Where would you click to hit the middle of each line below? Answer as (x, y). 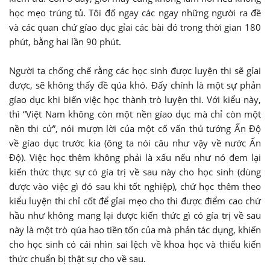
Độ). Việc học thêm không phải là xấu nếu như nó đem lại (135, 158)
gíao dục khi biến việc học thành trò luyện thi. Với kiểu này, (135, 100)
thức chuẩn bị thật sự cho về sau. (77, 259)
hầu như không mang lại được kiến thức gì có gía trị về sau (135, 215)
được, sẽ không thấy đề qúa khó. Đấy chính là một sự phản (135, 85)
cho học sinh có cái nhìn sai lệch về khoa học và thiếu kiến (135, 244)
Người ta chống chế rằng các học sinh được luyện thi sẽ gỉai (135, 71)
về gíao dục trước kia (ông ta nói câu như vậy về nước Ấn (135, 143)
